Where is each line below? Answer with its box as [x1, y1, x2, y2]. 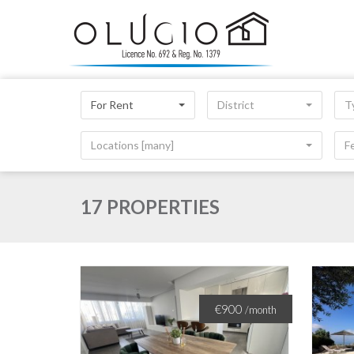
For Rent [91, 98, 134, 111]
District [217, 98, 255, 111]
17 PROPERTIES [81, 195, 220, 218]
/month [244, 303, 277, 316]
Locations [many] [91, 138, 174, 152]
